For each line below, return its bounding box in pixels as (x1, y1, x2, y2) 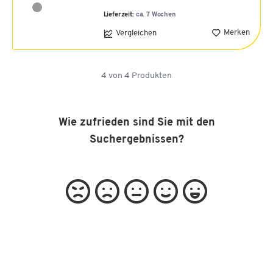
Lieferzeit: (103, 11, 136, 18)
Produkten (130, 71, 172, 80)
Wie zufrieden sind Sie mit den (58, 116, 215, 129)
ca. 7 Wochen (135, 11, 176, 18)
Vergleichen (115, 29, 157, 38)
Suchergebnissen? (89, 133, 184, 146)
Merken (224, 29, 250, 37)
